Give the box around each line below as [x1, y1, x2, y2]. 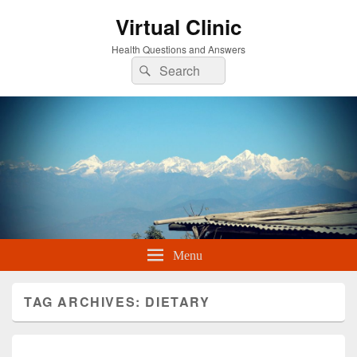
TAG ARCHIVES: [24, 292, 146, 312]
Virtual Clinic [116, 12, 241, 41]
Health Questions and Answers [112, 42, 245, 56]
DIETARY [145, 292, 210, 312]
